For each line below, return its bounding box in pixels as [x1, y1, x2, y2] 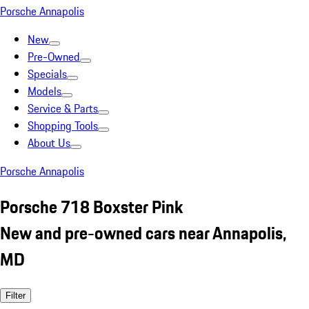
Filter [6, 290, 26, 301]
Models [28, 83, 61, 99]
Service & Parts [28, 100, 98, 117]
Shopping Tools [28, 117, 98, 134]
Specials [28, 66, 67, 82]
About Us [28, 134, 70, 151]
